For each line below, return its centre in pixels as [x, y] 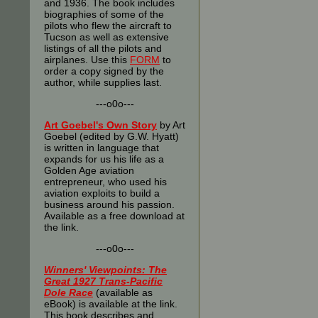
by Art [171, 125]
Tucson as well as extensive [106, 37]
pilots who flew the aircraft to [108, 26]
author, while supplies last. [103, 82]
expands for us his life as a [104, 159]
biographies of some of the [104, 14]
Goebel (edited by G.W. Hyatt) [111, 136]
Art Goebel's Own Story [100, 125]
